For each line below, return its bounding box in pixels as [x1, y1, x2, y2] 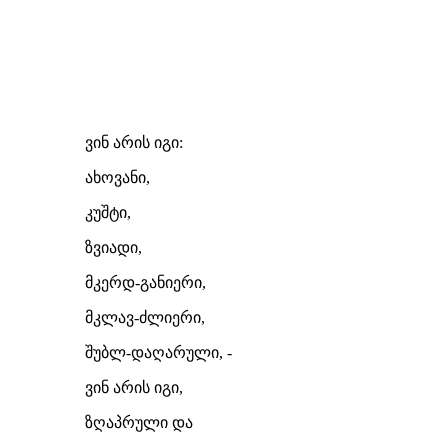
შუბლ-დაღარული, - [85, 344, 232, 361]
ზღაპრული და [85, 414, 193, 431]
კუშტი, [85, 204, 131, 221]
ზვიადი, [85, 239, 142, 256]
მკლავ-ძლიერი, [85, 309, 205, 326]
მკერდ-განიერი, [85, 274, 206, 291]
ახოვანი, [85, 169, 150, 186]
